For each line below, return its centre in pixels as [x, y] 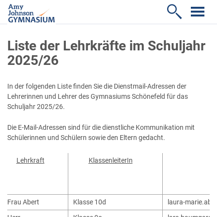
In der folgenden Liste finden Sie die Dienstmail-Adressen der [97, 86]
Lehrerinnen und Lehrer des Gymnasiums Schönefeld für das [98, 97]
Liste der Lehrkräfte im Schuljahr [106, 46]
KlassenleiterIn [110, 161]
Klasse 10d [90, 202]
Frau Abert [23, 202]
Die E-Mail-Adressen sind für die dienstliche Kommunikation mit [101, 127]
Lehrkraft [30, 161]
